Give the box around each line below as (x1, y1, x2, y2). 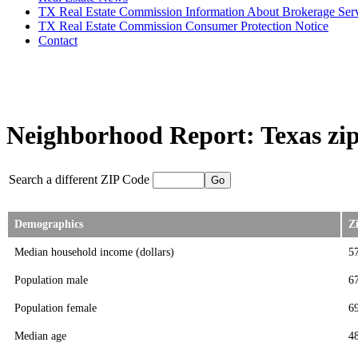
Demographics (14, 218, 83, 231)
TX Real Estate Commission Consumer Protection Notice (38, 19, 328, 33)
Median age (14, 329, 66, 343)
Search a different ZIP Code (9, 173, 149, 187)
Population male (14, 273, 88, 287)
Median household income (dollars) (14, 245, 174, 259)
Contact (38, 34, 78, 47)
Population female (14, 301, 97, 315)
